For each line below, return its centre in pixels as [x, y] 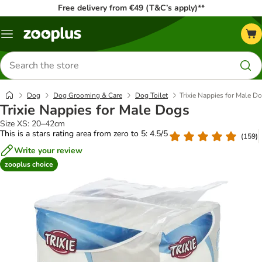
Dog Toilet [151, 95]
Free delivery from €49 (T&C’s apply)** [131, 8]
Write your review [48, 150]
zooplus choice [29, 164]
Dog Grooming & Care [88, 95]
